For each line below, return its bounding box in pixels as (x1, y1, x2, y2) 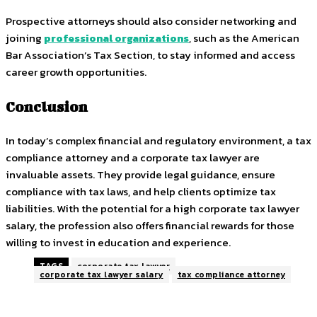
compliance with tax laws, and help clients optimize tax (6, 183, 276, 200)
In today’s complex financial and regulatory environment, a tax (6, 132, 311, 149)
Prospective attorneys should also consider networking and (6, 12, 296, 29)
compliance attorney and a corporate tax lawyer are (6, 149, 260, 166)
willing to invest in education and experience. (6, 234, 231, 251)
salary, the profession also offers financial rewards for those (6, 217, 294, 234)
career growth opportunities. (6, 63, 146, 80)
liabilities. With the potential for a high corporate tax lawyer (6, 200, 299, 217)
